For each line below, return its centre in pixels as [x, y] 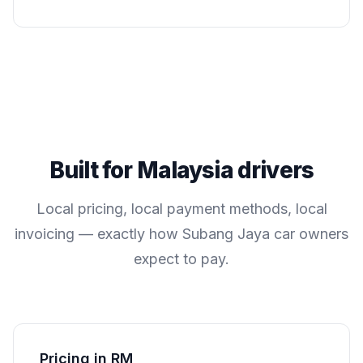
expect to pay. [181, 258]
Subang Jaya [226, 233]
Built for [93, 170]
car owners [309, 233]
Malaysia [185, 170]
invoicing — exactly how [98, 233]
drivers [273, 170]
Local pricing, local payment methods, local [181, 208]
